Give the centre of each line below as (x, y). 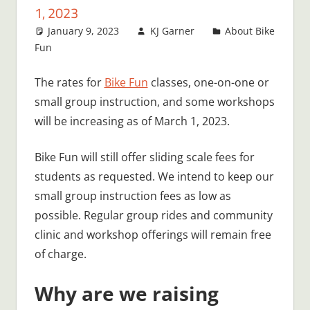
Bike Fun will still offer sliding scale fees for (144, 157)
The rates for (69, 82)
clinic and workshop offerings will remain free (153, 234)
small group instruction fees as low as (133, 195)
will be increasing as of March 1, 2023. (132, 121)
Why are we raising (126, 293)
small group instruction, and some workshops (154, 101)
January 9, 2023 (84, 30)
